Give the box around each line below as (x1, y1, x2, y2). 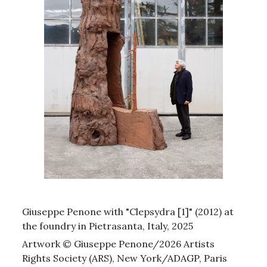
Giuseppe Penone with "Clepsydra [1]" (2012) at (22, 205, 234, 218)
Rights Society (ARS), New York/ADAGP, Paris (22, 252, 227, 264)
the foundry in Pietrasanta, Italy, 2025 (22, 219, 193, 232)
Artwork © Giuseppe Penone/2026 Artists (22, 237, 215, 250)
